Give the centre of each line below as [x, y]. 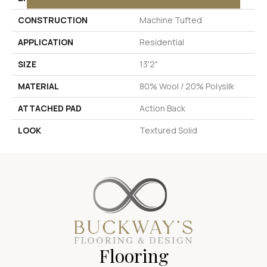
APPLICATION [46, 42]
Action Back [162, 108]
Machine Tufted [171, 20]
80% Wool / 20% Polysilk [187, 86]
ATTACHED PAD [50, 108]
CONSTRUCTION [53, 20]
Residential [162, 42]
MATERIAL [38, 86]
